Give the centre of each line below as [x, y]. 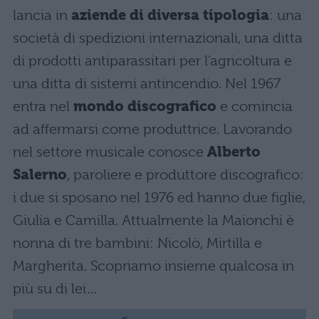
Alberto [234, 152]
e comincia [255, 107]
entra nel [43, 107]
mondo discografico [145, 107]
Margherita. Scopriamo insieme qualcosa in [153, 266]
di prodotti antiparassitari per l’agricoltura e [152, 61]
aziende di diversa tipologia [170, 16]
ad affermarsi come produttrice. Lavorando [152, 130]
